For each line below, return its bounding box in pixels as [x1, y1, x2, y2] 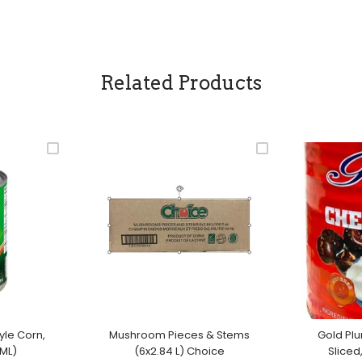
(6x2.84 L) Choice [134, 343, 225, 359]
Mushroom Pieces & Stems [109, 326, 250, 343]
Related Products [100, 70, 262, 95]
